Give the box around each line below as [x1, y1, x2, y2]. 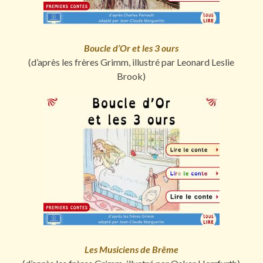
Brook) [117, 70, 146, 82]
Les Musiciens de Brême [84, 244, 178, 255]
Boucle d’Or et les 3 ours [84, 42, 179, 54]
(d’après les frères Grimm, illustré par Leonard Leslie [28, 56, 235, 68]
